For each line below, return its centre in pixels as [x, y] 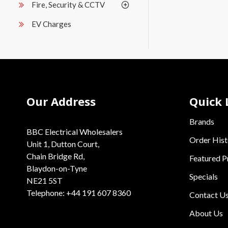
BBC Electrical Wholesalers [75, 132]
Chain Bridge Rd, [55, 156]
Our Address [61, 101]
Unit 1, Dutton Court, [63, 144]
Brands [202, 121]
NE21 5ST [45, 180]
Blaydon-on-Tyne [57, 168]
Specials [204, 176]
